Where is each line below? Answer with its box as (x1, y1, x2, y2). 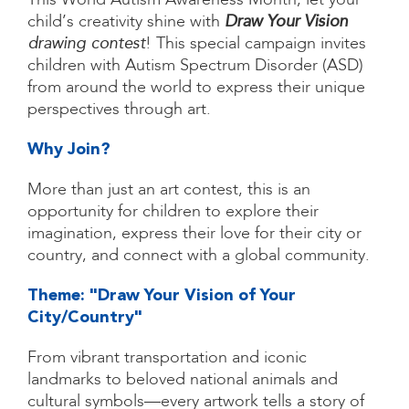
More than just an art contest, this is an (27, 182, 310, 199)
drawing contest (27, 36, 145, 53)
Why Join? (27, 142, 110, 159)
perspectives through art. (27, 101, 211, 119)
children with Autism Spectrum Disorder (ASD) (27, 58, 363, 75)
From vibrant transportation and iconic (27, 350, 307, 367)
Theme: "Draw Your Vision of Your (27, 288, 296, 305)
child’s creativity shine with (27, 14, 225, 31)
